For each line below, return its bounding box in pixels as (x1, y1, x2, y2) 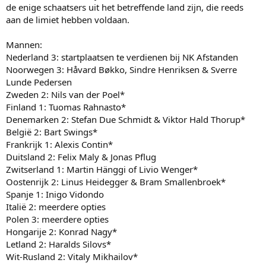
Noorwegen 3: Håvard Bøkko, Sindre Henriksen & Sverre (6, 63, 237, 75)
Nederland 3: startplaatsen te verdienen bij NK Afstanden (6, 50, 238, 63)
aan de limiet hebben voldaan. (6, 13, 129, 26)
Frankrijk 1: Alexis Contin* (6, 138, 113, 150)
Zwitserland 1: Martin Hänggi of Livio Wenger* (6, 163, 198, 175)
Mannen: (6, 38, 42, 50)
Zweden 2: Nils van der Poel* (6, 88, 125, 100)
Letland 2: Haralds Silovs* (6, 237, 111, 250)
